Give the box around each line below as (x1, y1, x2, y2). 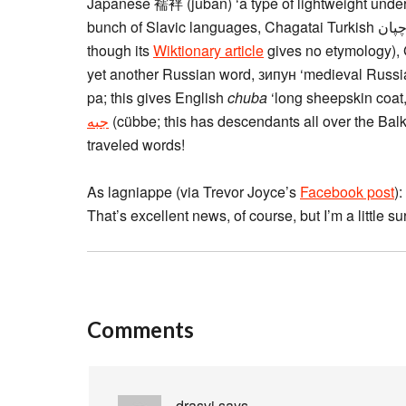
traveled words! (87, 134, 185, 155)
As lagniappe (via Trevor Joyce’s (87, 181, 300, 202)
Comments (87, 316, 194, 343)
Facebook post (300, 181, 394, 202)
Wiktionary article (153, 40, 264, 61)
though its (87, 40, 153, 61)
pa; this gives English (87, 87, 227, 108)
